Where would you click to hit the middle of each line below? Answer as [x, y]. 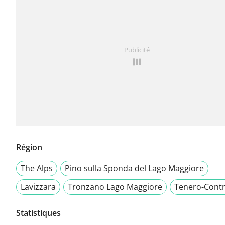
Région [29, 147]
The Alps [37, 168]
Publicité [137, 50]
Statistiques [38, 213]
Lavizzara [38, 187]
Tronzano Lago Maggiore [115, 187]
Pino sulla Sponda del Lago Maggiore [134, 168]
